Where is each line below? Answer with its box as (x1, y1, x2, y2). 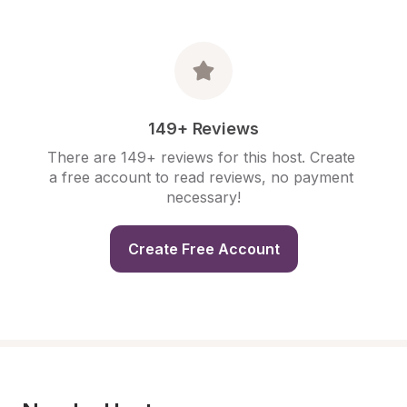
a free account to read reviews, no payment (49, 168, 353, 186)
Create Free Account (127, 240, 280, 258)
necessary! (166, 188, 241, 206)
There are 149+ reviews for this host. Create (47, 148, 355, 166)
